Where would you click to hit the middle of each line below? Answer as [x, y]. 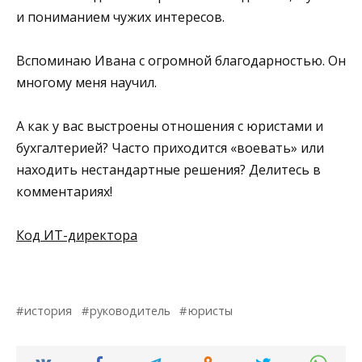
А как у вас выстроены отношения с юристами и [170, 126]
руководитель [130, 311]
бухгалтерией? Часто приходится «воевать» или [170, 148]
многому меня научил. [86, 82]
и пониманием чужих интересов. [120, 17]
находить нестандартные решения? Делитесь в [168, 170]
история [48, 311]
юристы [210, 311]
